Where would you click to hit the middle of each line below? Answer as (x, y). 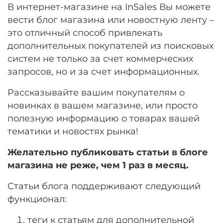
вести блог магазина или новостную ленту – (111, 19)
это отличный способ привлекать (85, 32)
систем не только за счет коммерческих (100, 58)
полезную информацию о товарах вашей (104, 118)
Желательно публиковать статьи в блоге (108, 152)
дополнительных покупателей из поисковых (111, 45)
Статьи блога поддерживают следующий (104, 186)
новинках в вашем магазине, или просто (103, 105)
